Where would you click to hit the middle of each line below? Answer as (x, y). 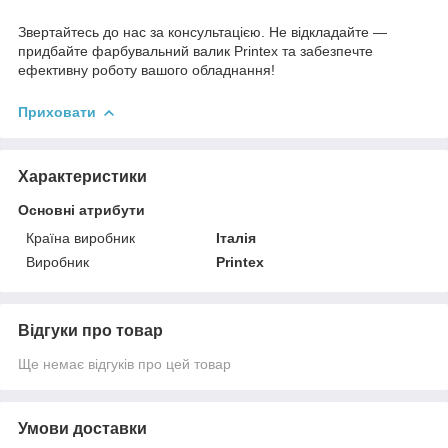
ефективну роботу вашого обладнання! (148, 69)
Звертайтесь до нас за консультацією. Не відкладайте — (202, 31)
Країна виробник (80, 237)
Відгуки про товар (90, 330)
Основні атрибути (81, 209)
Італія (236, 237)
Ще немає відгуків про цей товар (124, 363)
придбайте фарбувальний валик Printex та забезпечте (195, 50)
